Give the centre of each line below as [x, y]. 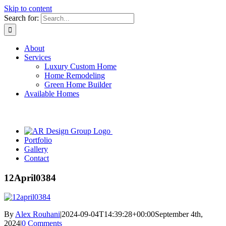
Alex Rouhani [38, 214]
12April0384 [30, 178]
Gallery [36, 149]
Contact [37, 158]
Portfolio [38, 140]
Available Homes [52, 94]
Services [38, 57]
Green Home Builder [78, 84]
